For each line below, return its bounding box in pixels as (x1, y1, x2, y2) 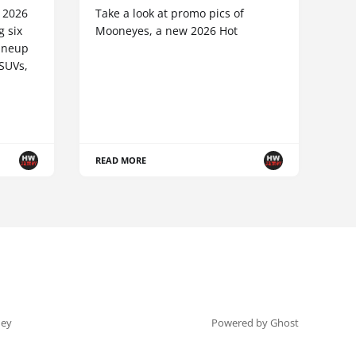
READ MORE (95, 154, 147, 167)
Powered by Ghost (211, 315, 299, 331)
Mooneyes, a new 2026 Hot (95, 23, 238, 39)
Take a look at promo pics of (95, 6, 244, 21)
